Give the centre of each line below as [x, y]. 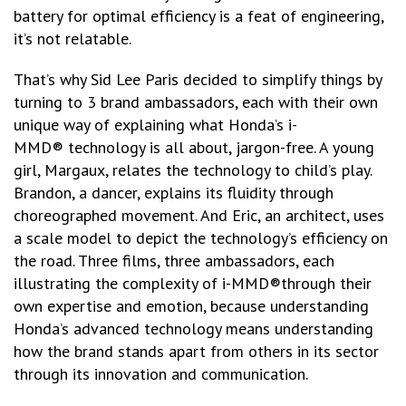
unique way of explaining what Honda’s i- [155, 125]
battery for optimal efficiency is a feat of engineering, [198, 16]
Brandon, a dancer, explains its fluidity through [174, 193]
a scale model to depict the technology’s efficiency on [201, 238]
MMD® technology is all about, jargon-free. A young [194, 147]
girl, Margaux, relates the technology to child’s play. [193, 170]
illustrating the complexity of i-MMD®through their [193, 283]
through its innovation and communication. [161, 374]
